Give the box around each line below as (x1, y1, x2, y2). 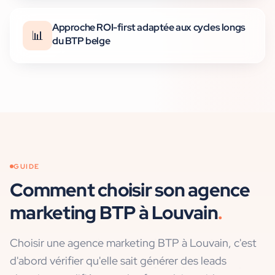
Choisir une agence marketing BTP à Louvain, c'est (10, 236, 257, 250)
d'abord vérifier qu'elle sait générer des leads (10, 254, 227, 268)
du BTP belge (52, 34, 110, 48)
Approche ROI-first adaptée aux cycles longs (52, 21, 246, 34)
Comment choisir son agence (10, 177, 250, 203)
